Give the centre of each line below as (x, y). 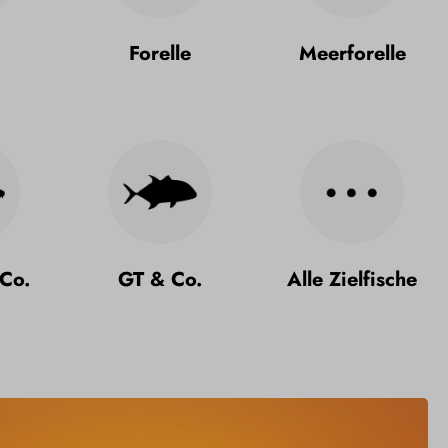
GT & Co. (160, 279)
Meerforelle (352, 53)
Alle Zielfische (352, 279)
